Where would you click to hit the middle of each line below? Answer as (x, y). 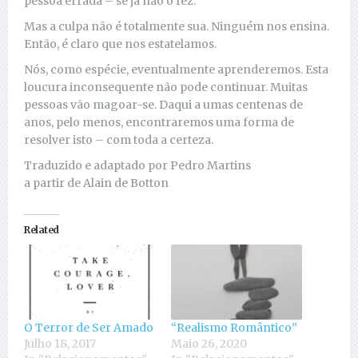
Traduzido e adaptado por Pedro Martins (137, 166)
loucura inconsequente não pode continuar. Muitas (166, 88)
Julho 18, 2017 (60, 344)
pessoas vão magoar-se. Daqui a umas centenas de (163, 105)
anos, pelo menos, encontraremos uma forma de (159, 123)
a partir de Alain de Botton (96, 183)
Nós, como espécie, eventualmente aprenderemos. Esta (176, 70)
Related (42, 230)
